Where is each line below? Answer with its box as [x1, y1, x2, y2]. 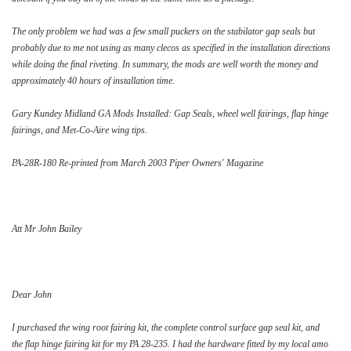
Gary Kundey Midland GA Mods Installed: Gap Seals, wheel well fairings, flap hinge [12, 107, 328, 119]
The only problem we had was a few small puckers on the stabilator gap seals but [12, 25, 315, 37]
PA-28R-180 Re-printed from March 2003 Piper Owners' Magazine [12, 157, 263, 168]
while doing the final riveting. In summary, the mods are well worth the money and [12, 58, 318, 70]
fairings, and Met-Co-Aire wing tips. [12, 124, 147, 136]
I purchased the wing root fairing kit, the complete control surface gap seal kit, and [12, 321, 320, 333]
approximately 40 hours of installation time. [12, 74, 175, 86]
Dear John [12, 288, 52, 300]
